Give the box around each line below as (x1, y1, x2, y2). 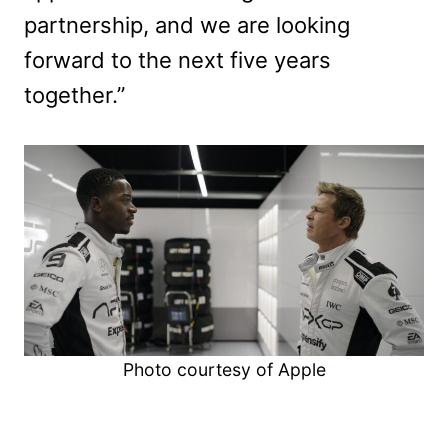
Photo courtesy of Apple (122, 358, 326, 380)
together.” (24, 81, 125, 108)
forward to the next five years (24, 46, 331, 73)
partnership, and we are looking (24, 11, 350, 38)
